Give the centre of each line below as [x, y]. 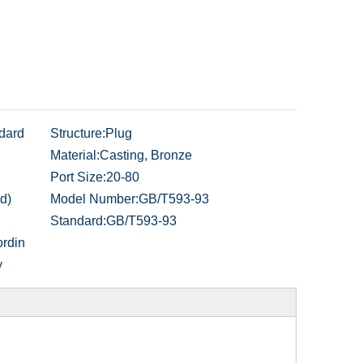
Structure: [78, 133]
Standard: [78, 221]
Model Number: [94, 199]
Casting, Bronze [146, 155]
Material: [75, 155]
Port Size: [78, 177]
